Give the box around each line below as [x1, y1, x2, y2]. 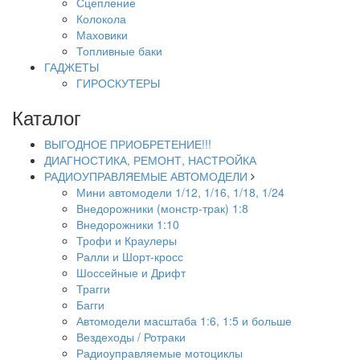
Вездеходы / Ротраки [76, 329, 186, 345]
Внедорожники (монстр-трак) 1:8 [76, 200, 248, 216]
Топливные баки [76, 43, 162, 59]
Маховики [76, 27, 128, 43]
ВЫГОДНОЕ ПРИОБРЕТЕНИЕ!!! [44, 136, 211, 152]
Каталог [12, 103, 81, 131]
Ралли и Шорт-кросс [76, 248, 183, 264]
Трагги [76, 280, 110, 297]
